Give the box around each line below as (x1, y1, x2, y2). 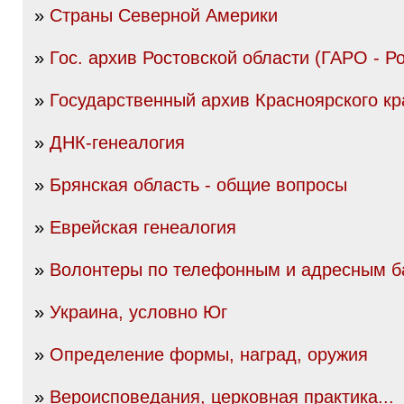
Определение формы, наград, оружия (50, 344, 368, 364)
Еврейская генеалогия (50, 217, 236, 237)
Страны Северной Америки (50, 5, 278, 25)
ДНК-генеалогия (50, 133, 185, 152)
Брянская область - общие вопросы (50, 175, 347, 195)
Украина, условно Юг (50, 302, 227, 322)
